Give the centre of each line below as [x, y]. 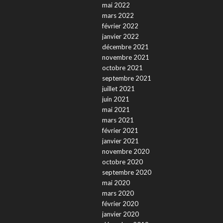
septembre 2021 [126, 78]
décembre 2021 [125, 47]
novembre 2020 [125, 152]
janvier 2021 [120, 141]
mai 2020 [116, 183]
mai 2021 [116, 110]
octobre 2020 [122, 162]
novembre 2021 [125, 57]
